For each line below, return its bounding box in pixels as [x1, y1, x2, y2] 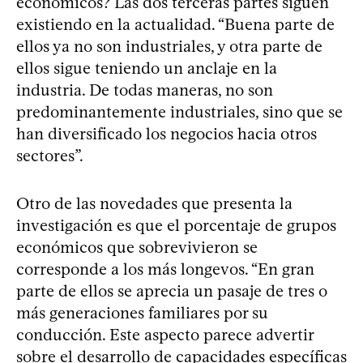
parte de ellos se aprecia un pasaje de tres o [16, 280, 327, 301]
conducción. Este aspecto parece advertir [16, 324, 314, 344]
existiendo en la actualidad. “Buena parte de [16, 14, 335, 34]
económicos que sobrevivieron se [16, 237, 258, 257]
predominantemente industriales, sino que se [16, 101, 343, 122]
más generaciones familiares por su [16, 302, 268, 322]
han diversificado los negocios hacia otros [16, 123, 317, 143]
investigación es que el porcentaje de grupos [16, 215, 336, 235]
